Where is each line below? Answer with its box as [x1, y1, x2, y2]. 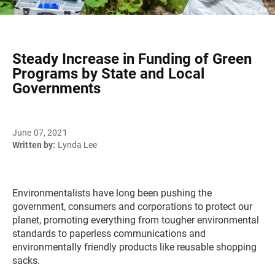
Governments [12, 80, 101, 97]
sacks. [12, 255, 40, 266]
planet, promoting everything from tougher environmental [12, 214, 259, 226]
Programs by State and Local [12, 65, 204, 82]
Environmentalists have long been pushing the [12, 187, 212, 199]
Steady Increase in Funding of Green [12, 50, 252, 68]
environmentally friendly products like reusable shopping [12, 241, 257, 253]
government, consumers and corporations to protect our [12, 201, 252, 212]
